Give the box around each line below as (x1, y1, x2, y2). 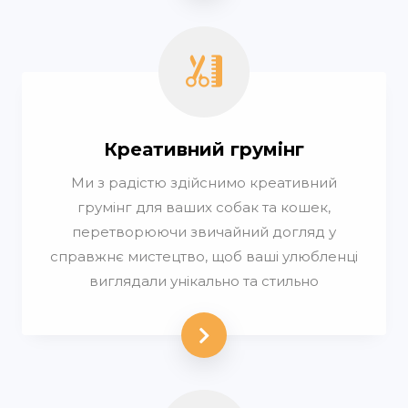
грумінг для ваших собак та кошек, (77, 199, 331, 217)
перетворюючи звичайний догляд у (72, 223, 336, 241)
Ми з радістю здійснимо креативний (71, 174, 337, 192)
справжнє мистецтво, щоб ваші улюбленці (50, 248, 358, 266)
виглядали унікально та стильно (89, 272, 319, 291)
